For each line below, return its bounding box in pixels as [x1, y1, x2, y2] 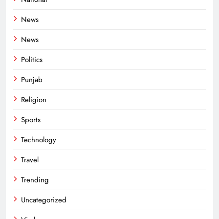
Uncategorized [21, 195, 66, 206]
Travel [21, 154, 39, 166]
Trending [21, 175, 49, 186]
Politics [21, 54, 43, 66]
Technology [21, 134, 56, 146]
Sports [21, 114, 41, 126]
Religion [21, 94, 46, 106]
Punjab [21, 74, 43, 86]
